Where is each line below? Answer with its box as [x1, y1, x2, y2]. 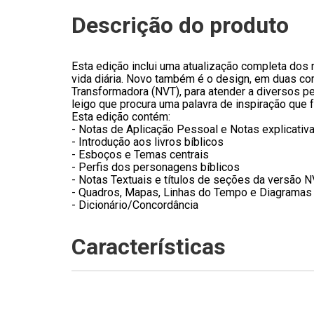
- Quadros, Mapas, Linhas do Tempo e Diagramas [71, 185, 312, 199]
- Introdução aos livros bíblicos [71, 135, 224, 149]
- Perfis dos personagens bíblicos [71, 160, 240, 174]
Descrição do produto [71, 11, 289, 39]
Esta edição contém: [71, 109, 170, 123]
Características [71, 233, 226, 260]
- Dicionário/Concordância [71, 198, 198, 212]
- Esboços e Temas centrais [71, 147, 209, 161]
